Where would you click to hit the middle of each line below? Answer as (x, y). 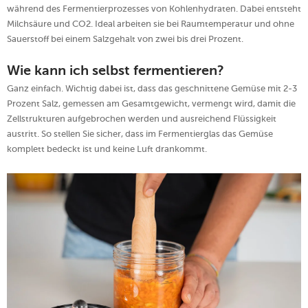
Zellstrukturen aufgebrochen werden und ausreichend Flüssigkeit (142, 118)
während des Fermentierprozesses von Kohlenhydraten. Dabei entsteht (154, 8)
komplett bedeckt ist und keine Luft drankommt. (107, 148)
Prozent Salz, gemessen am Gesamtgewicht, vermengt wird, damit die (151, 103)
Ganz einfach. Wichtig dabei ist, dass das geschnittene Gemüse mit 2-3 (152, 88)
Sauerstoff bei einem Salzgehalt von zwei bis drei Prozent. (125, 38)
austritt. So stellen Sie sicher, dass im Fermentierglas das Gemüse (140, 133)
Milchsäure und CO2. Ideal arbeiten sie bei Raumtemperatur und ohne (151, 23)
